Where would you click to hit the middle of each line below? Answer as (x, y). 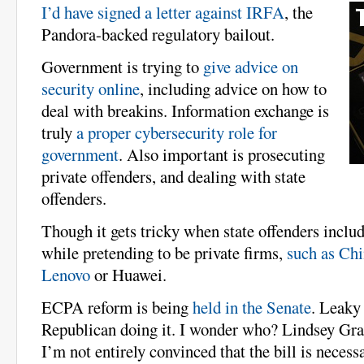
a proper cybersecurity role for (177, 132)
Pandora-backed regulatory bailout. (158, 34)
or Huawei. (128, 274)
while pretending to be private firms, (164, 252)
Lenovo (66, 274)
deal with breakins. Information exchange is (185, 110)
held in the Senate (252, 307)
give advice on (251, 66)
